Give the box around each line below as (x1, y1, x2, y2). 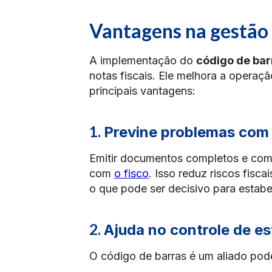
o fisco (114, 167, 149, 180)
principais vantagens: (89, 84, 195, 97)
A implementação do (89, 54, 196, 67)
